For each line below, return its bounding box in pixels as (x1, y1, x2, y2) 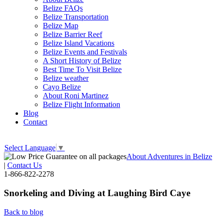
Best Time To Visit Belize (43, 65, 122, 73)
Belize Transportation (43, 13, 109, 21)
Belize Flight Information (43, 100, 120, 109)
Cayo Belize (43, 83, 81, 91)
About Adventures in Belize (127, 152, 212, 161)
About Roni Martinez (43, 91, 109, 100)
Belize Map (43, 21, 78, 30)
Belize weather (43, 74, 89, 82)
